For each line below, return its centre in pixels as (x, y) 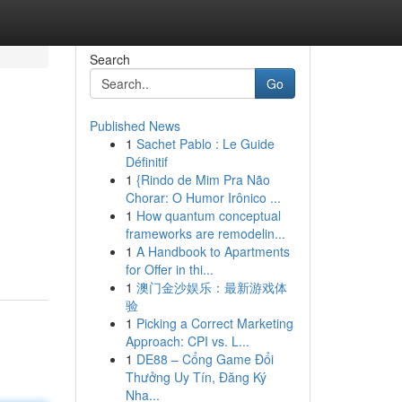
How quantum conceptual (208, 215)
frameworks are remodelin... (205, 233)
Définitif (146, 162)
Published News (135, 126)
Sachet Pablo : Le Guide (205, 144)
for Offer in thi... (169, 269)
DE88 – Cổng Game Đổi (205, 359)
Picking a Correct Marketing (214, 323)
